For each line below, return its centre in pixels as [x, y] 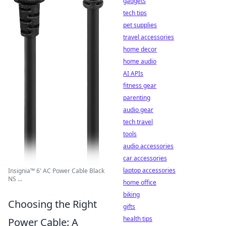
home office [140, 182]
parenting [137, 98]
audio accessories [148, 146]
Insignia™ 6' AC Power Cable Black [56, 171]
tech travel [138, 122]
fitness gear [140, 86]
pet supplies [140, 25]
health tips [138, 219]
